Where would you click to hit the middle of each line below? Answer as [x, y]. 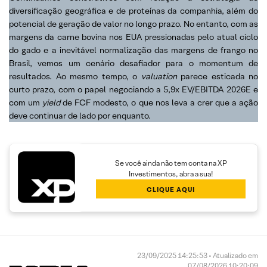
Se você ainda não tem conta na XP [171, 163]
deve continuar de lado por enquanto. [80, 116]
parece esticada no [219, 76]
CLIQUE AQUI [171, 189]
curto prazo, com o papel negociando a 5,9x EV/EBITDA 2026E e [133, 89]
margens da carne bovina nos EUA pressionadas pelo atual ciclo [133, 37]
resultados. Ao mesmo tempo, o [75, 76]
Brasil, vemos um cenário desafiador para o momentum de [133, 63]
